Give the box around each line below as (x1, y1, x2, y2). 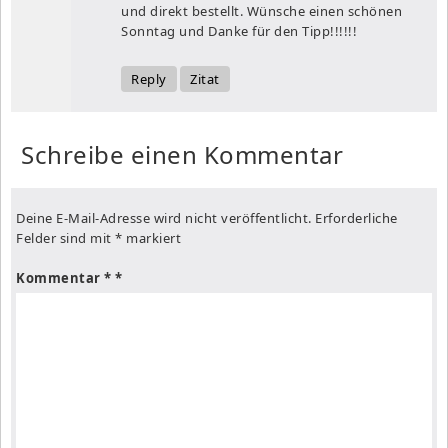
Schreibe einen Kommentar (21, 137, 343, 171)
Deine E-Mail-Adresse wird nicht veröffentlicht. (16, 208, 312, 227)
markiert (122, 228, 181, 247)
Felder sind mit (16, 228, 115, 247)
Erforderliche (315, 208, 398, 227)
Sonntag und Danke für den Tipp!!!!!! (121, 21, 357, 40)
